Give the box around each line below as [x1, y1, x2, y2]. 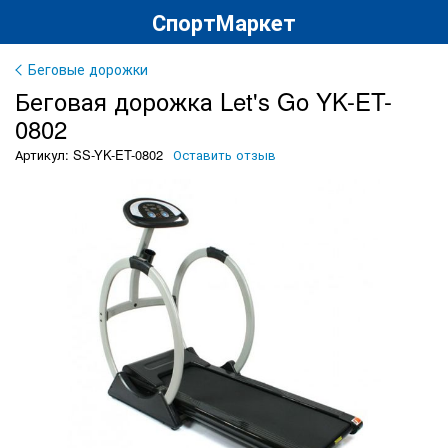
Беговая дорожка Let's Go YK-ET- [15, 83, 392, 118]
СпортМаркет [152, 5, 296, 38]
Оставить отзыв [173, 145, 276, 164]
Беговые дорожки [28, 59, 148, 79]
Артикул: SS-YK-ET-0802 [15, 145, 163, 164]
